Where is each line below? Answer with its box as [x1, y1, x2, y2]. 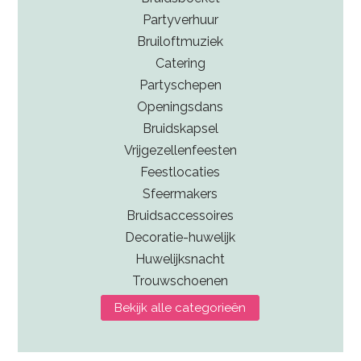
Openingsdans [137, 98, 224, 114]
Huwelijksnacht [135, 251, 226, 267]
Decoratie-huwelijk [125, 229, 236, 245]
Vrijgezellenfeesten [123, 142, 237, 158]
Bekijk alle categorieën [114, 300, 247, 315]
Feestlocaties [140, 164, 221, 180]
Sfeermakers [143, 185, 218, 201]
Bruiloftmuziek [137, 33, 224, 49]
